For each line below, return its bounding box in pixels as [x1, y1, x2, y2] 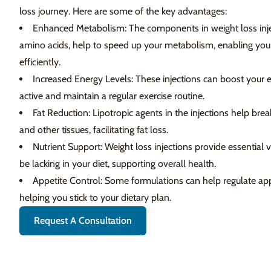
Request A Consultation [34, 215, 132, 226]
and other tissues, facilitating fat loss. [19, 124, 168, 135]
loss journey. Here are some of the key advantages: [19, 5, 227, 17]
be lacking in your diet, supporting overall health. [19, 158, 216, 169]
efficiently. [19, 56, 60, 68]
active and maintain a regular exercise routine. [19, 90, 204, 102]
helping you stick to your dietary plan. [19, 192, 171, 203]
